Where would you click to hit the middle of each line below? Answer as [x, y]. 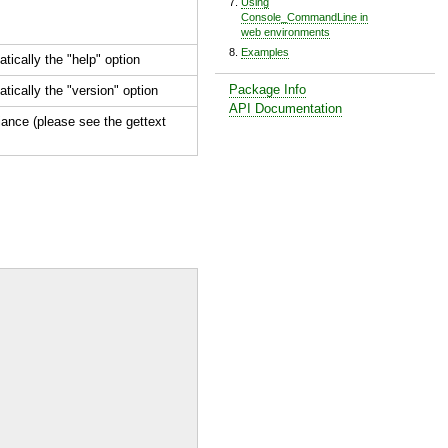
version [93, 90]
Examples [265, 52]
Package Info [268, 89]
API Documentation [286, 108]
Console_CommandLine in [304, 16]
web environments [285, 31]
